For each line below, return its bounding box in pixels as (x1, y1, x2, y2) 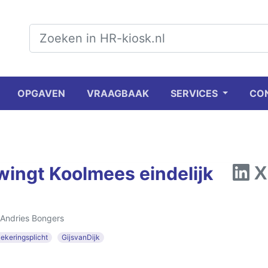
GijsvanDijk (62, 233, 100, 242)
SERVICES (170, 87, 220, 99)
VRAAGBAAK (86, 87, 149, 99)
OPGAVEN (17, 87, 65, 99)
